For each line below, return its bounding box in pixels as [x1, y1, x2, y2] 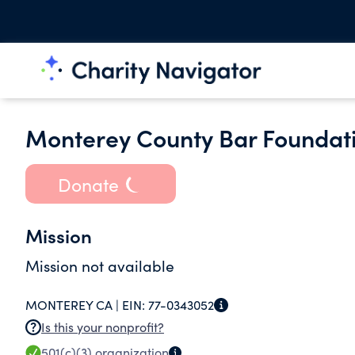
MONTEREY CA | [25, 296, 122, 313]
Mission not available [25, 255, 174, 276]
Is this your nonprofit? [41, 319, 164, 335]
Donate [57, 171, 119, 197]
